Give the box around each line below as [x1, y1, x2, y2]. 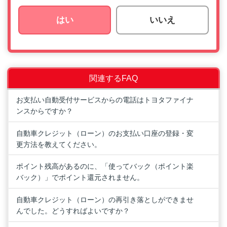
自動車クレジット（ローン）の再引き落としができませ [16, 195, 194, 204]
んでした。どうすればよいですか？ [16, 206, 130, 215]
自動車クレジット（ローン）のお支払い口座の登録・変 [16, 129, 194, 137]
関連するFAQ [89, 74, 138, 83]
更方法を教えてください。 [16, 140, 101, 148]
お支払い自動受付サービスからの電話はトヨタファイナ [16, 95, 194, 104]
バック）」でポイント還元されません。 [16, 173, 144, 182]
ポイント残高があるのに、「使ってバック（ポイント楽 [16, 162, 194, 171]
